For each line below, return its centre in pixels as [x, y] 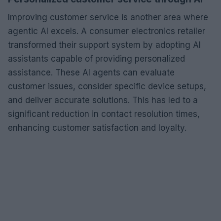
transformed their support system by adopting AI [104, 45]
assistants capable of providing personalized [96, 58]
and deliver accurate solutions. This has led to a [103, 100]
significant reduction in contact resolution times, [104, 114]
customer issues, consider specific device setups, [107, 86]
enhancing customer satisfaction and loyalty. [97, 128]
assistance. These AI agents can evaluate [91, 72]
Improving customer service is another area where [108, 17]
